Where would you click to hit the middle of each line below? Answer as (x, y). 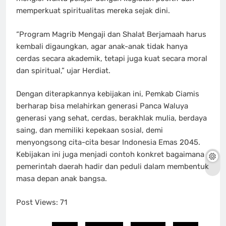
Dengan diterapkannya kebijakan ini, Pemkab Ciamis (108, 94)
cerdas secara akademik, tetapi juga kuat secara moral (112, 58)
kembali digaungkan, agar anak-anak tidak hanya (102, 46)
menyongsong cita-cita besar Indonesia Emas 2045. (108, 143)
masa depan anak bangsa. (62, 179)
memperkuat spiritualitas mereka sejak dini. (93, 11)
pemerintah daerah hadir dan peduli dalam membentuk (112, 167)
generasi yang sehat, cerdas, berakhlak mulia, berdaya (111, 118)
